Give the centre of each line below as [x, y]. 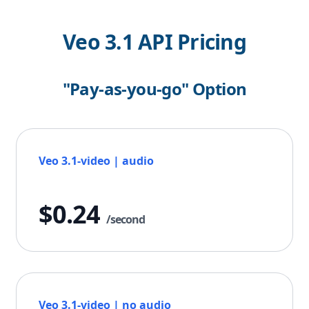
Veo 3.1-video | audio [96, 161]
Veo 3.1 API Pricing [154, 42]
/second [126, 220]
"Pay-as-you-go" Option [154, 89]
